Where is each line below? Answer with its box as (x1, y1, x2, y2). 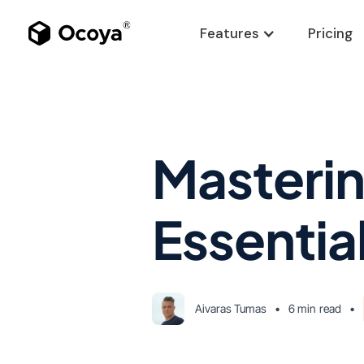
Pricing (308, 24, 353, 42)
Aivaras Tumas (195, 301, 266, 315)
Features (200, 24, 259, 42)
